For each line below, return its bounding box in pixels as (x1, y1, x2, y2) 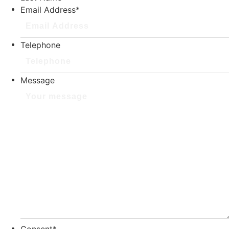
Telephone (20, 40, 60, 51)
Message (20, 75, 55, 86)
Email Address (20, 5, 76, 15)
